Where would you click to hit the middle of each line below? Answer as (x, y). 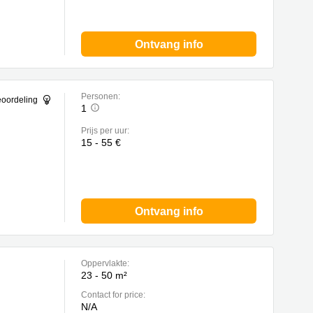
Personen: (101, 96)
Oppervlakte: (105, 263)
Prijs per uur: (105, 131)
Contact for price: (113, 295)
